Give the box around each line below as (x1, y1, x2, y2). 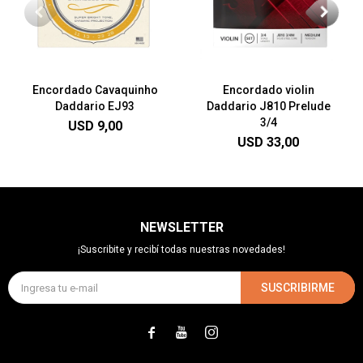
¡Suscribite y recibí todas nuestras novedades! (78, 244, 285, 255)
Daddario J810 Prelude (206, 100, 331, 113)
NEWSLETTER (139, 220, 224, 235)
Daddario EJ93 (55, 100, 135, 113)
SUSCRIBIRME (261, 281, 335, 294)
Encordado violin (222, 83, 314, 96)
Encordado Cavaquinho (32, 83, 158, 96)
